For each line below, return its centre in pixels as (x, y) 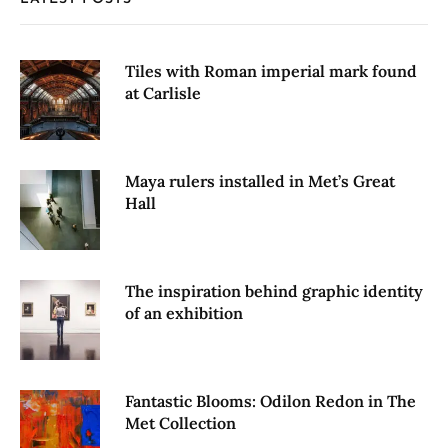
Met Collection (180, 422)
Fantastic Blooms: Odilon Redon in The (270, 400)
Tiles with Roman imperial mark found (271, 70)
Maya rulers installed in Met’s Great (260, 180)
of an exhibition (184, 312)
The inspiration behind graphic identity (274, 290)
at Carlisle (163, 92)
